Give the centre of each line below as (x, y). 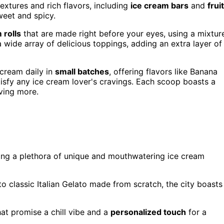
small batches (82, 72)
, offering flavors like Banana (163, 72)
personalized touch (148, 212)
